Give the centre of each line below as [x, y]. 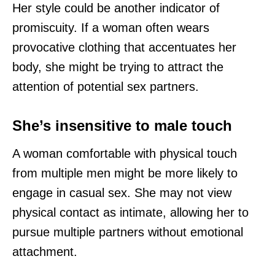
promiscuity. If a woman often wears [111, 28]
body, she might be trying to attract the [118, 67]
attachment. [45, 252]
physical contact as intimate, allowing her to [130, 213]
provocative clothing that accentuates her [124, 48]
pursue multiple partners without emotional [128, 232]
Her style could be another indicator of [116, 8]
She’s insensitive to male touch [122, 126]
